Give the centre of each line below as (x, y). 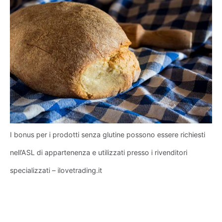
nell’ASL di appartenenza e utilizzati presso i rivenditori (99, 152)
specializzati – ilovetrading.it (56, 170)
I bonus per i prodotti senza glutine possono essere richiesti (108, 134)
